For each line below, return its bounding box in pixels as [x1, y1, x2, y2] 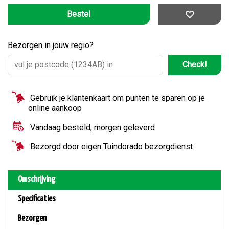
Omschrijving [18, 175, 55, 185]
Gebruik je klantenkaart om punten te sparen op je [30, 93, 205, 103]
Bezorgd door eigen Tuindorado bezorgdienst [30, 142, 193, 152]
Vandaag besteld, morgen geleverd [28, 122, 155, 132]
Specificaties [18, 195, 56, 204]
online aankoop [28, 103, 82, 113]
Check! [182, 60, 207, 70]
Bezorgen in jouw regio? [8, 40, 94, 50]
